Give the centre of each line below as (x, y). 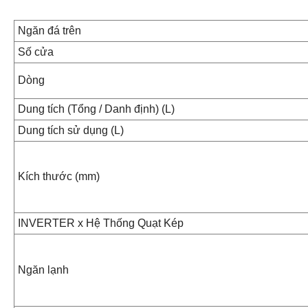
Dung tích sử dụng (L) (71, 131)
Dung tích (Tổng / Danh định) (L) (96, 109)
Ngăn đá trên (49, 31)
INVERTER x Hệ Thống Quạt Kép (101, 223)
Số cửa (36, 52)
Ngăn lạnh (43, 270)
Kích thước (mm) (59, 177)
